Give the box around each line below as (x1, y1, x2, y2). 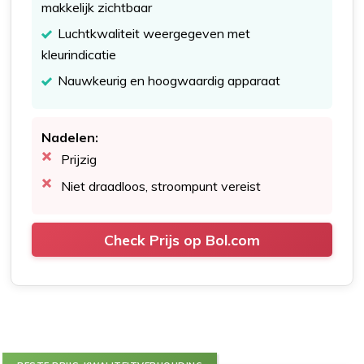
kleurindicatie (41, 46, 117, 63)
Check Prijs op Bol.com (104, 231, 260, 249)
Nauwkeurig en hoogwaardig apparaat (58, 72, 281, 89)
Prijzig (61, 151, 97, 168)
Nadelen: (41, 129, 99, 146)
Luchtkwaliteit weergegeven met (58, 25, 251, 42)
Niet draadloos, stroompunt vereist (61, 178, 262, 195)
